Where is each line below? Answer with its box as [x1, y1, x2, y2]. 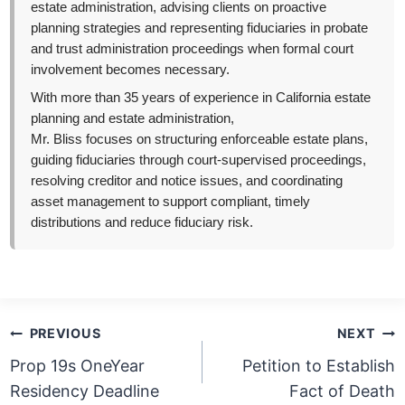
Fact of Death [288, 381, 395, 401]
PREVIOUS [29, 325, 101, 342]
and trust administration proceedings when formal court [31, 42, 354, 57]
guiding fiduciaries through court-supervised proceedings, [31, 153, 367, 168]
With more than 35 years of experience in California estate [31, 90, 372, 106]
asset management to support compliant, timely [31, 194, 311, 210]
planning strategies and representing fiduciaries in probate [31, 21, 369, 36]
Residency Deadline [10, 381, 160, 401]
